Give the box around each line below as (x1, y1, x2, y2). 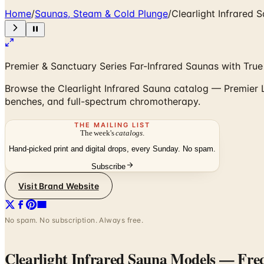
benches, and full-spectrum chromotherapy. (5, 95, 200, 107)
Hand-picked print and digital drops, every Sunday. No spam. (9, 144, 216, 154)
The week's (80, 128, 116, 137)
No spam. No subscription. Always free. (5, 216, 144, 225)
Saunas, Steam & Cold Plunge (35, 7, 168, 19)
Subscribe (91, 162, 126, 171)
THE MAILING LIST (74, 120, 150, 129)
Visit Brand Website (18, 180, 99, 191)
